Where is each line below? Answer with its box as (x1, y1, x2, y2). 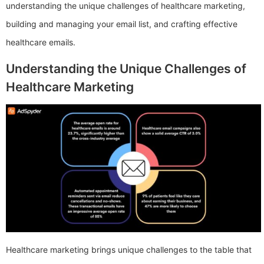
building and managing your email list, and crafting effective (6, 19, 237, 29)
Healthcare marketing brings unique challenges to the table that (6, 244, 252, 255)
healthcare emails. (6, 37, 75, 48)
